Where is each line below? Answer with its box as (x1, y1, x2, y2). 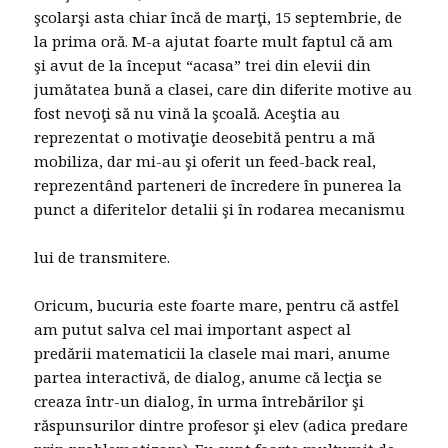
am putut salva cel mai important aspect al (34, 319, 352, 340)
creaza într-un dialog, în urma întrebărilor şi (34, 391, 365, 412)
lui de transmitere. (34, 247, 171, 268)
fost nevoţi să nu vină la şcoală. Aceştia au (34, 103, 341, 124)
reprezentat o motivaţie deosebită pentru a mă (34, 127, 376, 148)
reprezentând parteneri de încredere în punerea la (34, 175, 403, 196)
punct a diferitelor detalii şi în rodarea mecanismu (34, 199, 406, 220)
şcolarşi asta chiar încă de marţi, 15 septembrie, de (34, 7, 403, 28)
